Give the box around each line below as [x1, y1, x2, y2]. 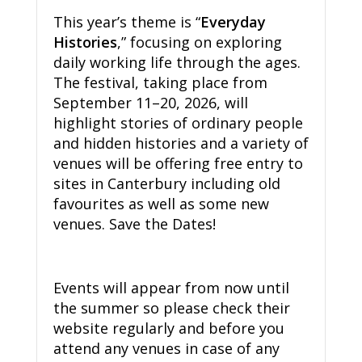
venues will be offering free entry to [53, 154, 303, 174]
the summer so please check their [53, 298, 290, 318]
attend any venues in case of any [53, 339, 280, 359]
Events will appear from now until [53, 278, 289, 298]
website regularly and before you [53, 318, 284, 339]
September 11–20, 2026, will [53, 93, 248, 113]
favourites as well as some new [53, 194, 269, 214]
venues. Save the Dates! [53, 214, 216, 234]
